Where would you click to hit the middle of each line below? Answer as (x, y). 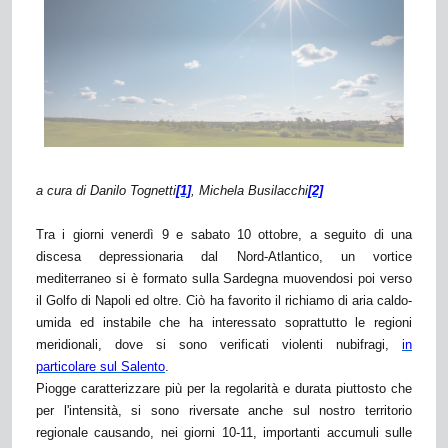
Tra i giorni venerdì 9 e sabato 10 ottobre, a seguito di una (224, 235)
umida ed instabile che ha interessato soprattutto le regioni (224, 323)
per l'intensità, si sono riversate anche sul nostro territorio (224, 411)
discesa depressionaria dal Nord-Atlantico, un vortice (224, 257)
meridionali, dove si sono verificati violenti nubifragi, (219, 345)
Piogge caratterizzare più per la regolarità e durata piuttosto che (224, 389)
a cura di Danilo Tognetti (106, 191)
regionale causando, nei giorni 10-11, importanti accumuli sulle (224, 433)
